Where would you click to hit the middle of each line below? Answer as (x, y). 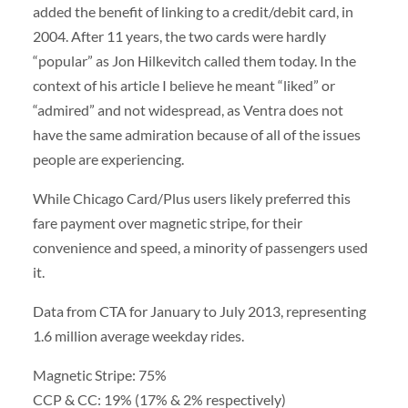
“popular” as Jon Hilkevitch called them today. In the (194, 60)
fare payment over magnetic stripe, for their (167, 223)
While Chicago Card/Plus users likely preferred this (191, 199)
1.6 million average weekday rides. (138, 336)
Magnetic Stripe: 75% (99, 375)
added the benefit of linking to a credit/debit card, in (193, 11)
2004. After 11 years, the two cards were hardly (179, 36)
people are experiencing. (108, 158)
